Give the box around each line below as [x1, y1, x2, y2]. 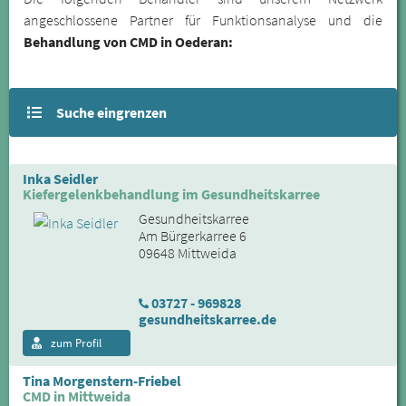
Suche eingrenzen [56, 103, 167, 121]
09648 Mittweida [138, 243, 237, 262]
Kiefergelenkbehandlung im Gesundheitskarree [23, 185, 320, 203]
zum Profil [34, 335, 101, 351]
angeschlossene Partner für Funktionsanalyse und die [24, 11, 382, 29]
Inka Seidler [23, 169, 98, 188]
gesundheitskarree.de [138, 309, 276, 328]
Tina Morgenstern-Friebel [23, 371, 181, 390]
